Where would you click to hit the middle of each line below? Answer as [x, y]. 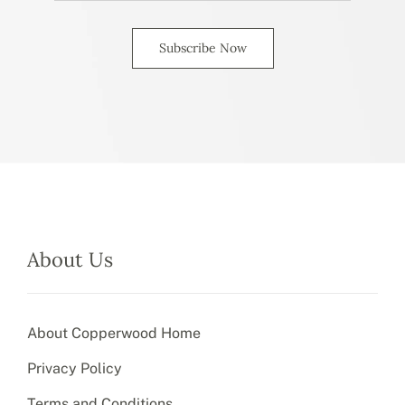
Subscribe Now [202, 47]
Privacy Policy [74, 368]
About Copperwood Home [113, 333]
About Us [70, 259]
